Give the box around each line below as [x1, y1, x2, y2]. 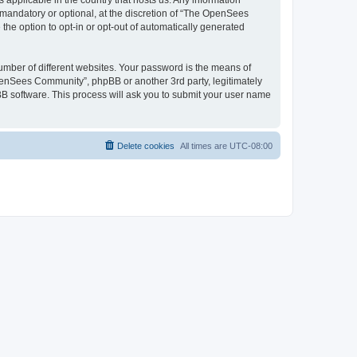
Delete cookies [117, 141, 175, 151]
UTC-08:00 [229, 141, 273, 151]
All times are [180, 141, 229, 151]
